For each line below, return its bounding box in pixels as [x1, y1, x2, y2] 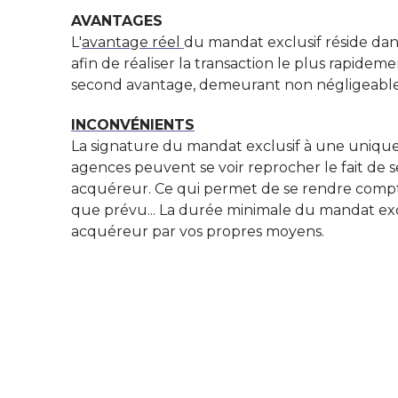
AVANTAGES [71, 12, 163, 29]
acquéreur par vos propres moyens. [71, 222, 324, 240]
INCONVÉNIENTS [71, 115, 195, 133]
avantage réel [82, 33, 180, 51]
